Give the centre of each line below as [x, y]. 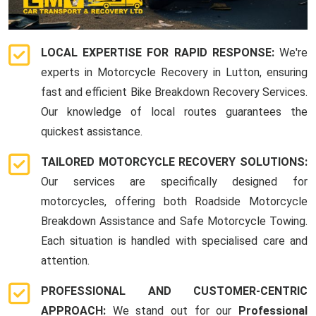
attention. [65, 261]
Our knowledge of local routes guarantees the [174, 112]
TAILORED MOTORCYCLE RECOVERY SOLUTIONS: [174, 162]
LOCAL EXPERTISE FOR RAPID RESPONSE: [160, 53]
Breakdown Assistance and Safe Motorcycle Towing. [174, 221]
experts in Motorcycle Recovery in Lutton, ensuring [174, 73]
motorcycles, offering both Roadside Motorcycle [174, 202]
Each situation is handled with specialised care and [174, 241]
